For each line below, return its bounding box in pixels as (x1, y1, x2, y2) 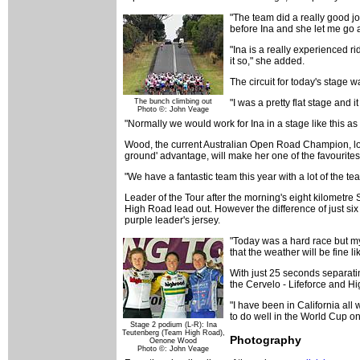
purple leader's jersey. (125, 215, 220, 227)
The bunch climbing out (134, 97, 212, 106)
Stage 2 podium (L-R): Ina (129, 321, 217, 329)
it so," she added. (230, 55, 305, 67)
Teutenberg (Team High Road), (121, 329, 225, 337)
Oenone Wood (149, 337, 197, 346)
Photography (230, 333, 301, 347)
